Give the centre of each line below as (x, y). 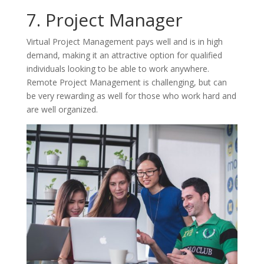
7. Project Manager (104, 19)
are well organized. (62, 109)
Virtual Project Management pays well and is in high (124, 41)
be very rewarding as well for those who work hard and (131, 95)
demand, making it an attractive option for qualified (124, 55)
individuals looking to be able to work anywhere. (118, 68)
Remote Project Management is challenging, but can (126, 82)
